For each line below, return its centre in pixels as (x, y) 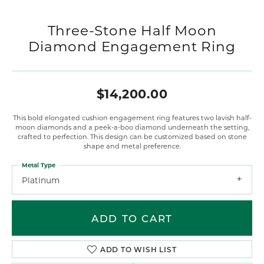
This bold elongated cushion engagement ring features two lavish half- (132, 117)
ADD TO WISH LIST (138, 250)
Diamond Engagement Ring (132, 46)
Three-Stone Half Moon (132, 30)
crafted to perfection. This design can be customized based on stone (132, 136)
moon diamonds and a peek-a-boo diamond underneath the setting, (132, 127)
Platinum (41, 180)
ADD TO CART (132, 218)
